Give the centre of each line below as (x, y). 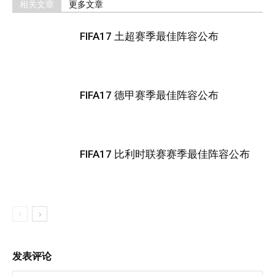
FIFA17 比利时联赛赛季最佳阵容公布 (165, 154)
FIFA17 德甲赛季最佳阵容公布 (149, 95)
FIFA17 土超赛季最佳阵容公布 (149, 36)
